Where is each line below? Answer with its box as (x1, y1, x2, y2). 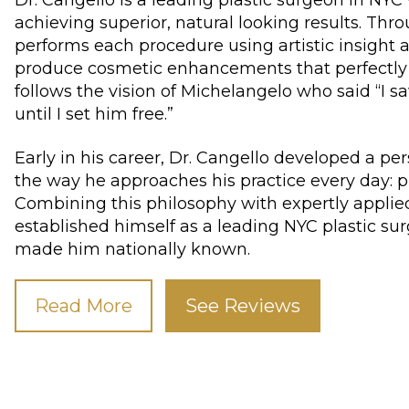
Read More (35, 294, 132, 317)
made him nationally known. (15, 238, 250, 259)
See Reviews (185, 294, 300, 317)
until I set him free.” (15, 103, 173, 124)
